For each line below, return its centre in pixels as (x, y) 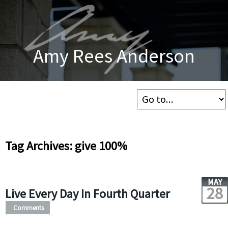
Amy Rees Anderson (114, 55)
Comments (28, 208)
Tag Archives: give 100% (66, 146)
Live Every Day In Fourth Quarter (87, 194)
